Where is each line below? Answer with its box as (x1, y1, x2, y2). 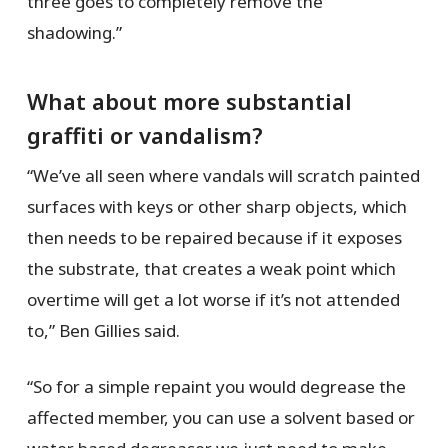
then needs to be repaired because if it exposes (26, 225, 402, 249)
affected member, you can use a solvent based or (26, 406, 415, 430)
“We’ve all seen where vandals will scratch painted (26, 163, 420, 187)
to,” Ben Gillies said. (26, 318, 188, 342)
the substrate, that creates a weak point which (26, 256, 396, 280)
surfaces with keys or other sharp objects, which (26, 194, 407, 218)
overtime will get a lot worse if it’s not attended (26, 287, 400, 311)
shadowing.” (26, 21, 130, 45)
